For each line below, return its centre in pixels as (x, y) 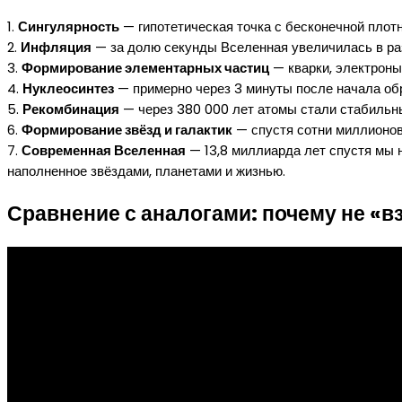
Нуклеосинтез (68, 89)
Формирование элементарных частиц (145, 68)
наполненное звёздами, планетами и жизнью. (146, 171)
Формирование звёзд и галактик (127, 130)
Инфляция (56, 48)
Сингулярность (69, 27)
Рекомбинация (71, 109)
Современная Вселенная (104, 151)
